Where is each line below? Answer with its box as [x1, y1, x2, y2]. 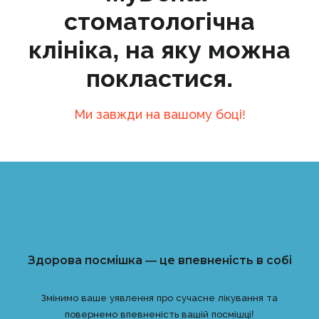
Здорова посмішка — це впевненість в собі [27, 253, 292, 266]
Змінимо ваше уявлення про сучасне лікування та [41, 292, 278, 303]
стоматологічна [64, 7, 255, 35]
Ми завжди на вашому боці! [73, 107, 246, 122]
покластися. [86, 64, 233, 92]
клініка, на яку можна [28, 36, 291, 63]
